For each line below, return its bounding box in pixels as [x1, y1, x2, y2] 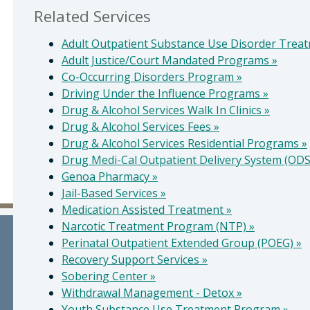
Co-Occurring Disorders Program [62, 69, 237, 84]
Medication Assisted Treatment [62, 202, 226, 217]
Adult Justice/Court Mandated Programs [62, 53, 272, 68]
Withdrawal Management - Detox [62, 285, 237, 300]
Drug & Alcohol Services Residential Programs [62, 136, 302, 151]
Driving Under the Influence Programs [62, 86, 263, 101]
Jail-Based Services [62, 185, 161, 201]
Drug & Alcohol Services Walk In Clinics [62, 102, 264, 118]
